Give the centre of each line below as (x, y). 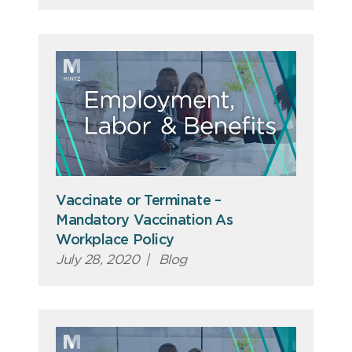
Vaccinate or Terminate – (139, 201)
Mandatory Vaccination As (145, 220)
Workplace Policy (115, 240)
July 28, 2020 (98, 259)
